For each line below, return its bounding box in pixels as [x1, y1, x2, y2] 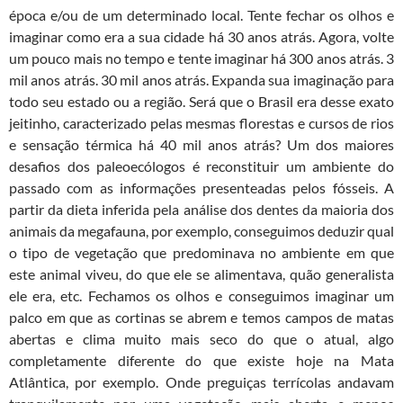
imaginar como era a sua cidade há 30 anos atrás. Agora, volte [9, 28, 394, 46]
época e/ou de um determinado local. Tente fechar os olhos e [9, 6, 394, 24]
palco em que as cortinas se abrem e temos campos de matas [9, 309, 394, 327]
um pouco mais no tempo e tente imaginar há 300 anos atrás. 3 [9, 49, 394, 67]
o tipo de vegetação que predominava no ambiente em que [9, 244, 394, 262]
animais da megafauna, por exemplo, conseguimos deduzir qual [9, 222, 394, 240]
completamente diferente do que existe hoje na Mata [9, 352, 394, 370]
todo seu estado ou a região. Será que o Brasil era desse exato [9, 93, 394, 111]
